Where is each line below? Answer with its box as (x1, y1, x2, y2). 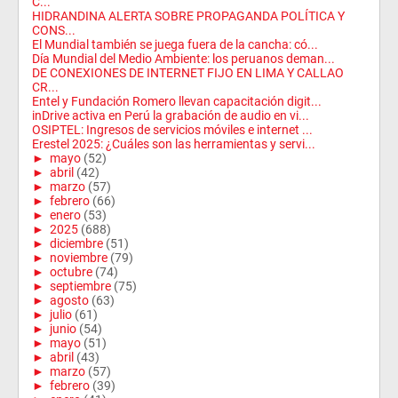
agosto (50, 292, 89, 307)
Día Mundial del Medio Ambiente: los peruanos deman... (32, 51, 335, 66)
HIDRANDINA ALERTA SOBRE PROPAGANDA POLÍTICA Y (32, 8, 345, 23)
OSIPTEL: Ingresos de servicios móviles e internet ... (32, 122, 313, 137)
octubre (50, 264, 92, 279)
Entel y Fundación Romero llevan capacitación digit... (32, 93, 322, 108)
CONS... (32, 22, 76, 37)
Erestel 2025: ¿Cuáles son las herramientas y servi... (32, 136, 315, 151)
